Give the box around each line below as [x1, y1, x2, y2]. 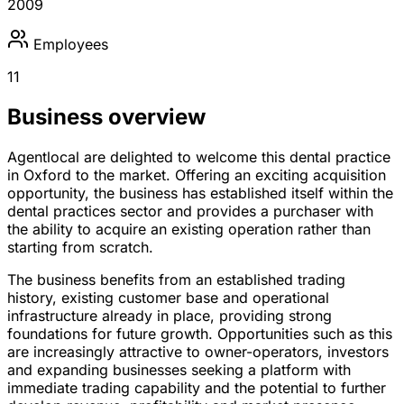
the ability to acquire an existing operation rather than [7, 219, 371, 238]
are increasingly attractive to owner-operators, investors [7, 342, 389, 361]
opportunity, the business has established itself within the [7, 183, 393, 202]
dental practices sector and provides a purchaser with [7, 201, 373, 220]
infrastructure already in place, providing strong [7, 306, 332, 325]
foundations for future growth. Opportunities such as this [7, 324, 392, 343]
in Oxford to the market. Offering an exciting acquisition [7, 165, 386, 184]
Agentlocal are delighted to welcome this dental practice [7, 147, 390, 166]
